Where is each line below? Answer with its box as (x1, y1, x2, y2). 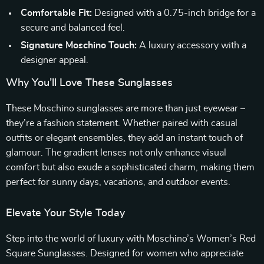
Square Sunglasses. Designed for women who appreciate (6, 249, 243, 258)
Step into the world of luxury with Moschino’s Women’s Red (6, 234, 256, 243)
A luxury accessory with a (137, 41, 246, 50)
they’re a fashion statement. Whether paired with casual (6, 118, 237, 128)
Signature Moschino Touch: (21, 41, 137, 50)
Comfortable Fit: (21, 8, 92, 18)
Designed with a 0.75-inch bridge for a (92, 8, 256, 18)
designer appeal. (21, 55, 88, 65)
